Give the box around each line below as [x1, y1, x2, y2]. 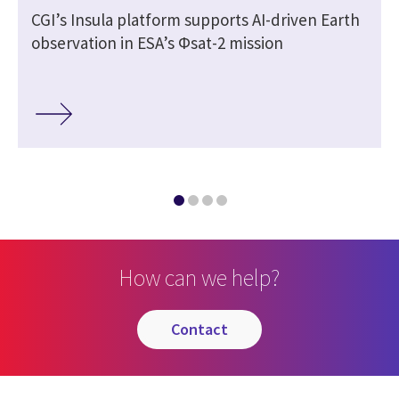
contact [180, 319, 228, 340]
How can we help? [119, 263, 280, 293]
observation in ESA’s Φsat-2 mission [31, 31, 283, 53]
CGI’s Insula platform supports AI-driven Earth [31, 8, 360, 30]
